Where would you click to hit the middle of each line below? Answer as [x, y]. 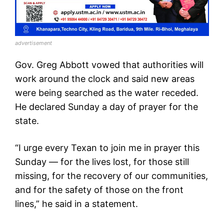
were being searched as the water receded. [107, 92]
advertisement [33, 43]
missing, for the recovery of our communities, [111, 175]
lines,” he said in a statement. [76, 203]
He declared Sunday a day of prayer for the [106, 106]
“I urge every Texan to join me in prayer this [107, 147]
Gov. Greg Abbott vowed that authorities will [109, 64]
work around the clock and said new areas [105, 78]
